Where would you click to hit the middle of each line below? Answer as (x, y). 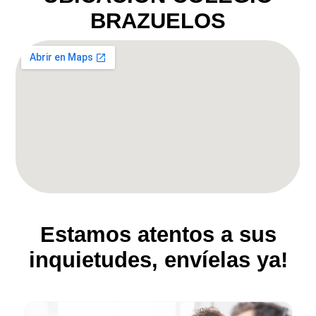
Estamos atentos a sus (158, 234)
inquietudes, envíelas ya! (158, 260)
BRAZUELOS (158, 20)
